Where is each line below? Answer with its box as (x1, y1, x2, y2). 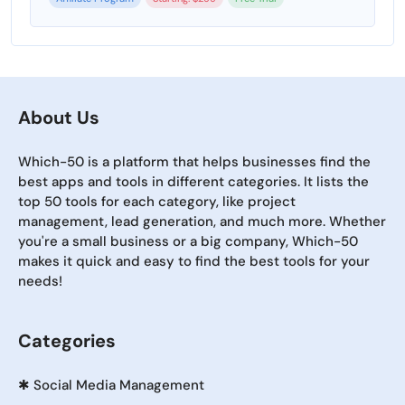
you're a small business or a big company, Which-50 (18, 232, 358, 251)
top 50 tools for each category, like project (18, 193, 296, 212)
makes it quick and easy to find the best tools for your (18, 252, 370, 271)
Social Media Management (33, 376, 204, 395)
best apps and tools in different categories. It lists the (18, 173, 369, 192)
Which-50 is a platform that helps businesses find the (18, 153, 371, 172)
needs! (18, 272, 62, 291)
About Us (18, 106, 99, 130)
